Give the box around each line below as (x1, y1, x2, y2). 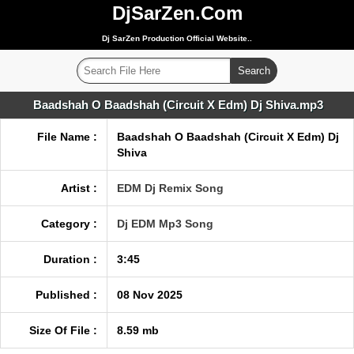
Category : (41, 217, 97, 230)
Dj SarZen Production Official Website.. (102, 34, 252, 43)
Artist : (61, 182, 97, 194)
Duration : (43, 253, 97, 265)
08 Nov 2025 (117, 288, 183, 301)
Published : (36, 288, 97, 301)
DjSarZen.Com (111, 2, 243, 24)
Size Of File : (29, 324, 97, 337)
